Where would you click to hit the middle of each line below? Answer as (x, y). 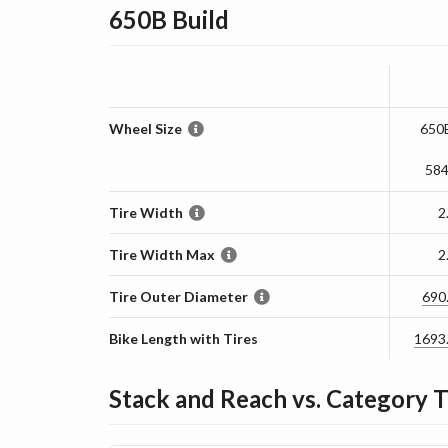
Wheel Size (145, 128)
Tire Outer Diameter (178, 296)
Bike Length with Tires (183, 338)
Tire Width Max (161, 254)
